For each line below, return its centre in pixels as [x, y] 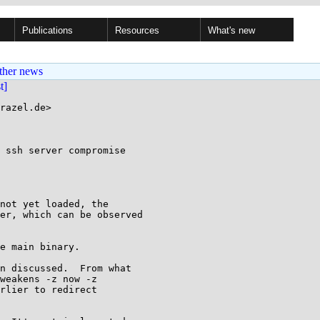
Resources [137, 30]
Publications [47, 30]
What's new [231, 30]
